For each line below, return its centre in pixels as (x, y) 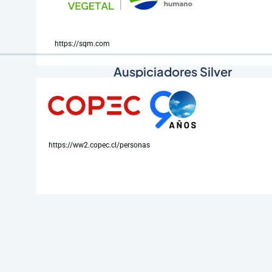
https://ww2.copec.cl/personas (99, 145)
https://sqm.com (82, 44)
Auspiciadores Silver (172, 72)
